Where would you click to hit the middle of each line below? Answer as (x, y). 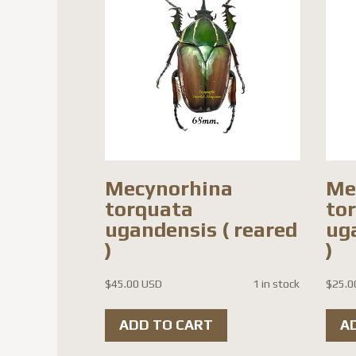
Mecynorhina (169, 188)
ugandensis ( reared (201, 230)
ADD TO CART (166, 325)
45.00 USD (137, 284)
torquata (149, 209)
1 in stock (276, 284)
